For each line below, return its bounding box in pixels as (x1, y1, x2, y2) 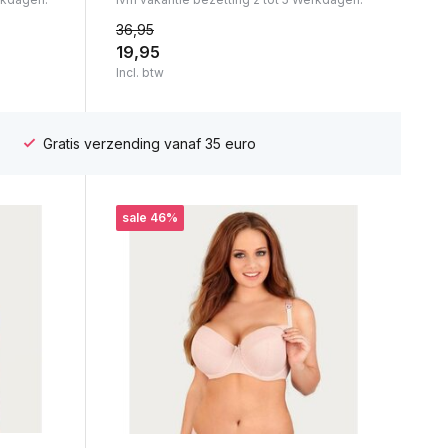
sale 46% (121, 210, 178, 226)
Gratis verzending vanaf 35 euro (38, 134, 256, 152)
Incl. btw (115, 65, 164, 81)
